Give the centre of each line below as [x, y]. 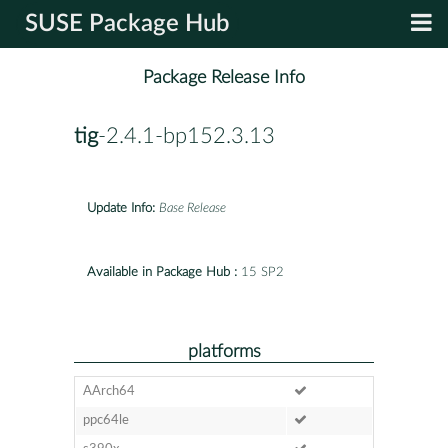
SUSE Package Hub [127, 24]
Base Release [192, 208]
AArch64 [108, 391]
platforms [224, 351]
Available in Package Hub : [162, 272]
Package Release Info [224, 78]
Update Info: [121, 208]
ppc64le [105, 420]
